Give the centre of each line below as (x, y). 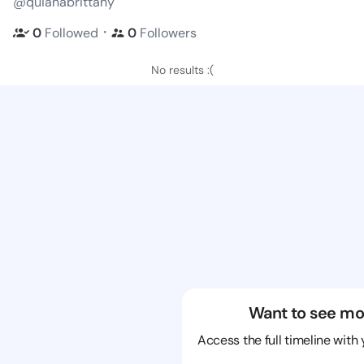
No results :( (182, 70)
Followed (71, 32)
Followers (168, 32)
